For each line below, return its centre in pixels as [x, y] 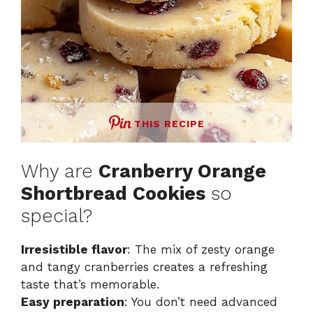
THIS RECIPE [169, 123]
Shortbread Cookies [113, 194]
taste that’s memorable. [90, 285]
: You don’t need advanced [201, 302]
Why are [60, 172]
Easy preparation [73, 302]
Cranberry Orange [182, 172]
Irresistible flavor [74, 250]
